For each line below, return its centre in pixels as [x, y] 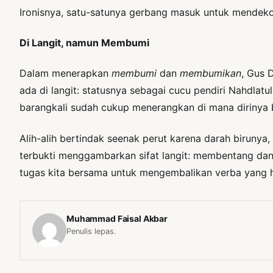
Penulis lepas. [91, 231]
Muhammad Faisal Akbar [117, 218]
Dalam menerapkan [66, 73]
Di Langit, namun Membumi [84, 42]
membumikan [211, 73]
